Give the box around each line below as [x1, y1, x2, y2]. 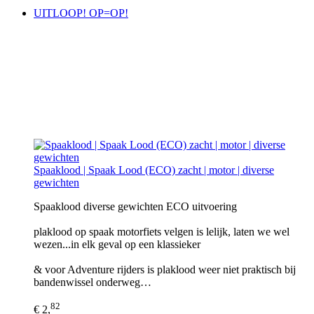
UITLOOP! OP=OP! [34, 7, 128, 20]
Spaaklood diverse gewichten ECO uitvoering [34, 200, 237, 213]
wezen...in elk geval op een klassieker [34, 238, 200, 251]
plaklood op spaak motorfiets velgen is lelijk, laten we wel [34, 226, 289, 238]
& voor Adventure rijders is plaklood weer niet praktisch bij [34, 264, 296, 276]
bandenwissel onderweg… [34, 276, 151, 289]
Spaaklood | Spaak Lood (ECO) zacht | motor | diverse [34, 164, 274, 177]
